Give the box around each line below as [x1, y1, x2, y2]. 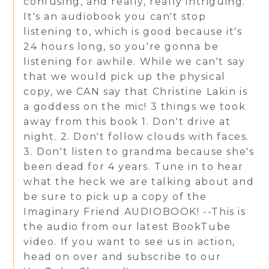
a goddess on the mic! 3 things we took [23, 100, 246, 112]
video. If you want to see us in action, [23, 235, 235, 247]
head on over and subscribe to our [23, 250, 222, 262]
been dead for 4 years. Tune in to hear [23, 160, 244, 172]
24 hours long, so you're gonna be [23, 40, 219, 52]
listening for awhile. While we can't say [23, 55, 246, 67]
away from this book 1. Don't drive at [23, 115, 231, 127]
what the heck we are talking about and [23, 175, 255, 187]
